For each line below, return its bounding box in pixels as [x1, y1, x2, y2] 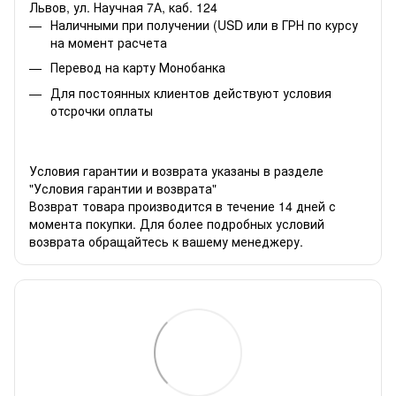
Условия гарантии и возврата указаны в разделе [29, 161, 324, 179]
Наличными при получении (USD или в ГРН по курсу [50, 15, 358, 34]
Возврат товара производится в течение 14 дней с [29, 196, 336, 215]
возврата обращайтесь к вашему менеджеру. [29, 232, 303, 250]
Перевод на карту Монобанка [50, 58, 225, 77]
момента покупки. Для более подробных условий [29, 214, 324, 232]
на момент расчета [50, 33, 167, 51]
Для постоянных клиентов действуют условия [50, 83, 331, 102]
